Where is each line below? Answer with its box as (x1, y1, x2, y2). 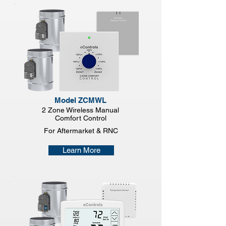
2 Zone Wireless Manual (42, 106, 119, 114)
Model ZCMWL (54, 96, 106, 104)
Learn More (62, 146, 100, 154)
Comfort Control (54, 114, 106, 122)
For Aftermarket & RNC (44, 127, 118, 135)
